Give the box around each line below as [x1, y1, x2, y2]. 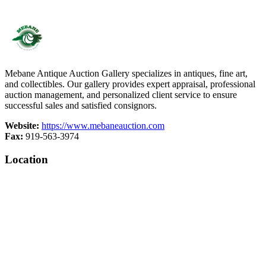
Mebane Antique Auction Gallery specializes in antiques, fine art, [5, 68, 248, 79]
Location [5, 153, 48, 166]
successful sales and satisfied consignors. [5, 100, 157, 111]
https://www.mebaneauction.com [42, 121, 164, 131]
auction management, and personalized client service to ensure [5, 90, 237, 100]
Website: [5, 121, 39, 131]
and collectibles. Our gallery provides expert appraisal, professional [5, 79, 255, 90]
